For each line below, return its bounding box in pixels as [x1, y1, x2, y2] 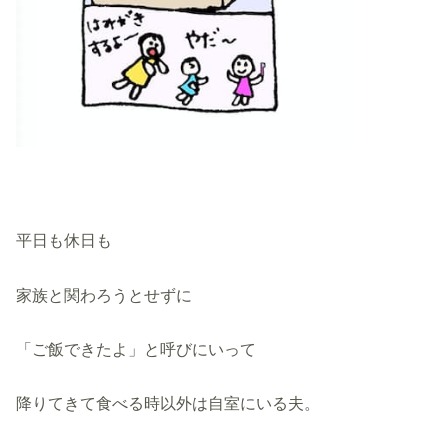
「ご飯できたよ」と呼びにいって [16, 339, 257, 358]
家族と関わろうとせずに [16, 285, 193, 304]
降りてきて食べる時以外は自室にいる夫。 [16, 394, 321, 413]
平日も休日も [16, 231, 113, 250]
